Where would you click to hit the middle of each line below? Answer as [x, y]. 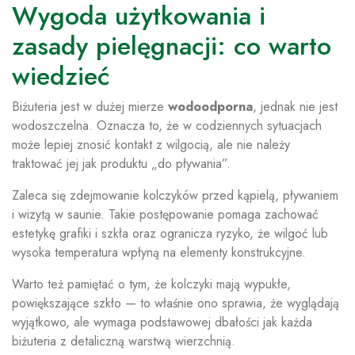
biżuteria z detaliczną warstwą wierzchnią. [124, 341]
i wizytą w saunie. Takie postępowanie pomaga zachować [165, 214]
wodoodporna [210, 107]
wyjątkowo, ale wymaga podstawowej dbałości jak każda [162, 322]
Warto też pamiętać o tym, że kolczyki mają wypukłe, [151, 284]
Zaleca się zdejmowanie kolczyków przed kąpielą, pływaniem [175, 195]
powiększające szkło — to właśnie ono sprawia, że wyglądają [176, 303]
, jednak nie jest [295, 107]
